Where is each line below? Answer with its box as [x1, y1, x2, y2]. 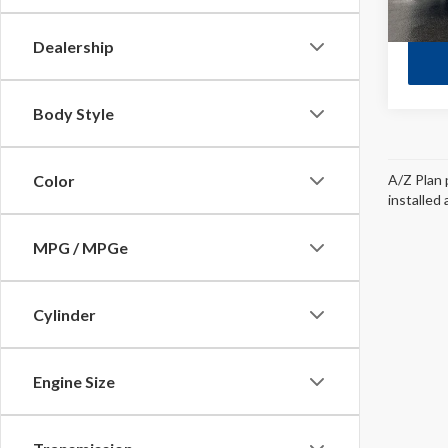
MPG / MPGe [33, 238, 128, 257]
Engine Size [33, 372, 115, 391]
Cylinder [33, 305, 96, 324]
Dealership [33, 37, 114, 56]
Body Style [33, 104, 114, 123]
